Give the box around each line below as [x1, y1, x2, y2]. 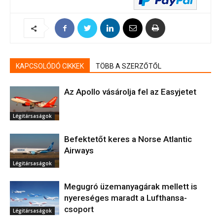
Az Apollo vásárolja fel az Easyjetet [64, 87, 196, 97]
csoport [64, 204, 94, 214]
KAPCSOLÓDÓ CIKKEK [16, 62, 84, 70]
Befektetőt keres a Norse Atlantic [64, 134, 192, 144]
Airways [64, 146, 94, 155]
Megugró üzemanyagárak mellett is [64, 182, 197, 191]
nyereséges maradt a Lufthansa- [64, 193, 187, 203]
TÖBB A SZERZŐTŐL [96, 62, 161, 70]
